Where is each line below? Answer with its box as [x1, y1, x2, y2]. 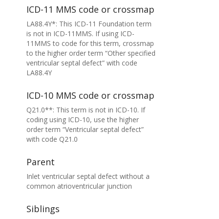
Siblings [26, 203, 60, 215]
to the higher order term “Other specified [26, 48, 155, 58]
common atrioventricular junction [26, 181, 132, 191]
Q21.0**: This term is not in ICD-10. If [26, 105, 145, 114]
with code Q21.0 [26, 134, 78, 144]
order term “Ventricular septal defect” [26, 125, 144, 134]
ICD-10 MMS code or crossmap [26, 89, 154, 101]
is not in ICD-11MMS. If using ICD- [26, 29, 134, 38]
